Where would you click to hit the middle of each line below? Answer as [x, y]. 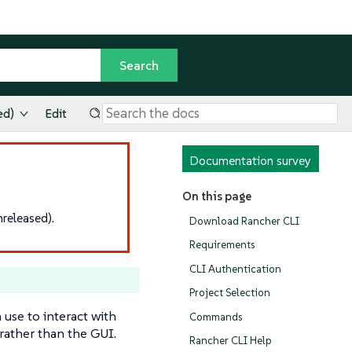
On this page [216, 196]
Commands [216, 317]
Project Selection [230, 293]
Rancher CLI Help [231, 341]
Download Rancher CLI [244, 221]
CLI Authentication [235, 269]
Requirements [222, 245]
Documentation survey [250, 161]
